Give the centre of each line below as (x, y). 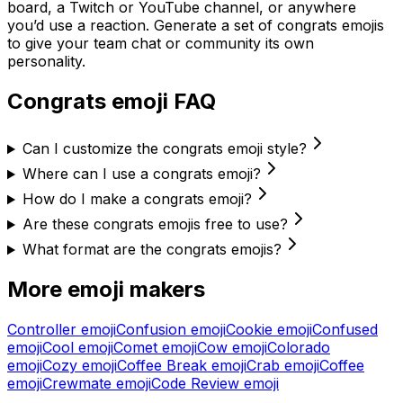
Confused (345, 330)
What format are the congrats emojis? (152, 250)
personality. (46, 62)
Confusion (151, 330)
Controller (42, 330)
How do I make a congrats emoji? (137, 199)
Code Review (195, 384)
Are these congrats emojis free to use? (155, 224)
